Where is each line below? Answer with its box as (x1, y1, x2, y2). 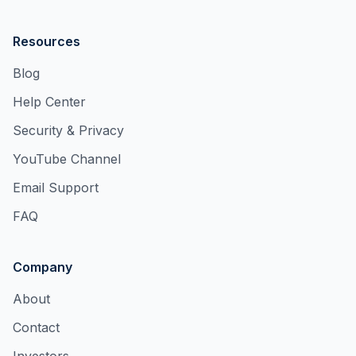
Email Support (13, 180, 99, 195)
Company (13, 259, 72, 275)
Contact (13, 319, 60, 335)
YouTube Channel (13, 151, 121, 167)
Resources (13, 33, 80, 49)
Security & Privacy (13, 122, 124, 138)
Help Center (13, 94, 86, 110)
